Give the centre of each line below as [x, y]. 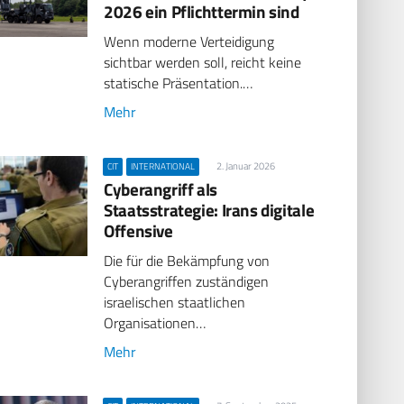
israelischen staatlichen [175, 303]
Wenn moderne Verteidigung [189, 42]
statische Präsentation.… [179, 83]
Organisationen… [155, 323]
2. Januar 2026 [245, 165]
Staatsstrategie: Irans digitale [209, 209]
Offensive [138, 230]
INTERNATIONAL [163, 166]
